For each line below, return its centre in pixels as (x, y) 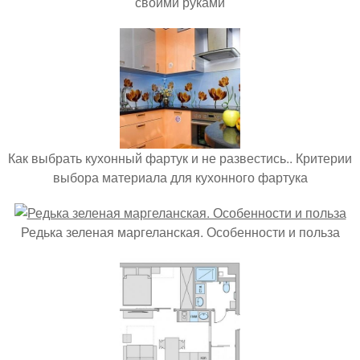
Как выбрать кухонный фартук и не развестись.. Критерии (180, 158)
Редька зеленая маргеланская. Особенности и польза (180, 232)
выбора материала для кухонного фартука (180, 177)
